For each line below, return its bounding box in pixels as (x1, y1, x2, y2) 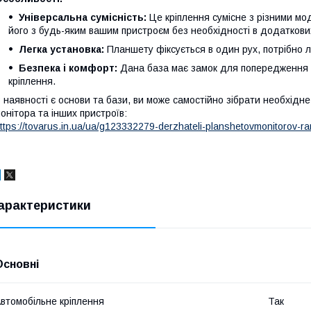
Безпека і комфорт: (19, 62, 117, 74)
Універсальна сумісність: (19, 12, 146, 23)
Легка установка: (19, 44, 104, 55)
